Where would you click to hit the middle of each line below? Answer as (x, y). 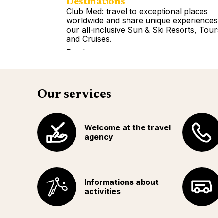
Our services (74, 95)
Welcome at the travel (127, 127)
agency (99, 137)
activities (102, 191)
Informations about (121, 182)
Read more (86, 52)
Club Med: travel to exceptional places (137, 11)
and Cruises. (89, 39)
